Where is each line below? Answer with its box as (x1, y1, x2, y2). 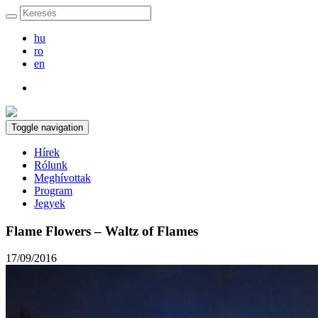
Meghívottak (34, 172, 91, 184)
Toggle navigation (11, 122, 83, 133)
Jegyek (34, 197, 65, 209)
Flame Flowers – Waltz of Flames (6, 223, 198, 238)
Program (34, 185, 72, 197)
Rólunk (34, 159, 67, 171)
